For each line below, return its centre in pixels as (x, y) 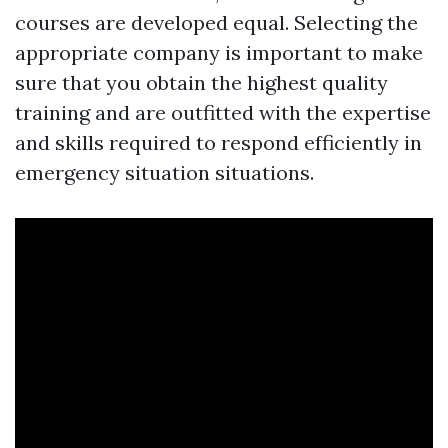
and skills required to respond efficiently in (218, 143)
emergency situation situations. (164, 173)
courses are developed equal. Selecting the (216, 23)
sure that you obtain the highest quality (201, 83)
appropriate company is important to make (219, 53)
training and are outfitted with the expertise (223, 113)
